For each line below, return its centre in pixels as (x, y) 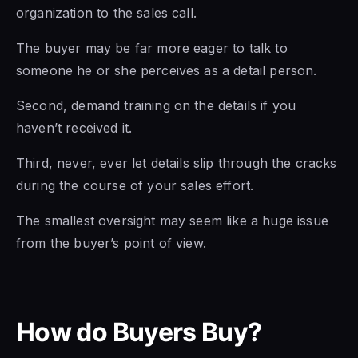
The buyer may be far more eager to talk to (152, 48)
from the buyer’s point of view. (111, 243)
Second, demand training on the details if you (156, 105)
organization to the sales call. (106, 12)
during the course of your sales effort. (135, 185)
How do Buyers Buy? (139, 332)
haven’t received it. (74, 127)
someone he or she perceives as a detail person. (167, 70)
